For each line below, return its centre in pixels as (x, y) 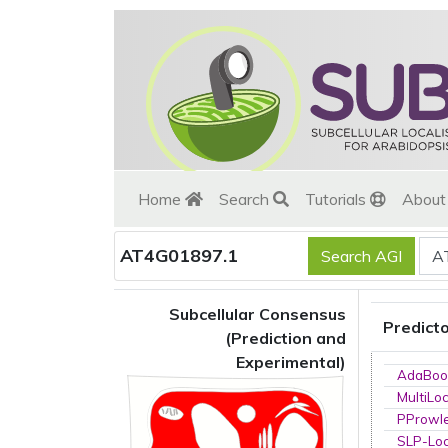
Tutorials (337, 199)
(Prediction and (285, 338)
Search (246, 199)
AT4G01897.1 (179, 255)
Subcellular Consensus (257, 314)
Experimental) (291, 362)
